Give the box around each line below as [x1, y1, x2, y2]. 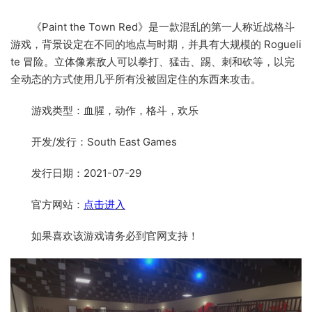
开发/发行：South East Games [31, 135, 177, 149]
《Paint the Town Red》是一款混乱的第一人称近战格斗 [31, 20, 295, 34]
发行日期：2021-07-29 [31, 166, 141, 180]
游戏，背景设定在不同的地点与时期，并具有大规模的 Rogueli [10, 38, 302, 52]
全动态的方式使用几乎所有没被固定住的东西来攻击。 [10, 72, 261, 86]
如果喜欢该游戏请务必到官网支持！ [31, 229, 198, 243]
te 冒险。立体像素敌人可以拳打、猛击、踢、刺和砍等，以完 [10, 55, 295, 69]
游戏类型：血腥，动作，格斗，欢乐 [31, 104, 198, 118]
